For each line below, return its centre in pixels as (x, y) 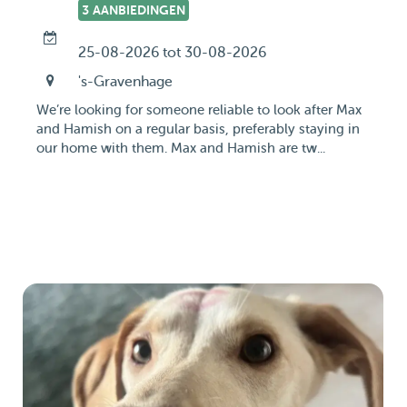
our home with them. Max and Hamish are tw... (181, 149)
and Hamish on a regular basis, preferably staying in (198, 129)
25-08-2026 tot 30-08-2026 (172, 53)
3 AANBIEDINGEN (133, 10)
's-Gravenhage (125, 82)
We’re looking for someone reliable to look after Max (199, 110)
